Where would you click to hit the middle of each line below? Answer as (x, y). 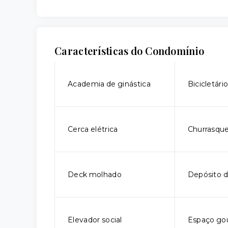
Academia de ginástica (109, 84)
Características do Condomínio (130, 51)
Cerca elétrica (93, 129)
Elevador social (95, 220)
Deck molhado (95, 175)
